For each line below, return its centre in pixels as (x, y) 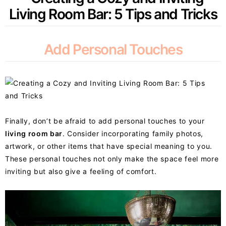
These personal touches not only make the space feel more (112, 158)
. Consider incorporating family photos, (133, 133)
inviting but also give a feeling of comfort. (81, 171)
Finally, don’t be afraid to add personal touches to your (105, 121)
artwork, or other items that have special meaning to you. (109, 146)
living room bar (34, 133)
